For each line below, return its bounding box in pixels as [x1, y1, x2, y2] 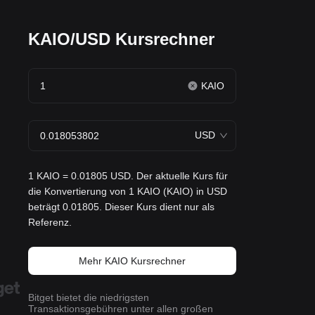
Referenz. [28, 217, 72, 228]
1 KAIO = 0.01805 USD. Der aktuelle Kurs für [28, 170, 228, 181]
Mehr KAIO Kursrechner [79, 255, 186, 266]
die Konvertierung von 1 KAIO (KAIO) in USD [28, 186, 227, 197]
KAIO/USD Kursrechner [28, 30, 214, 49]
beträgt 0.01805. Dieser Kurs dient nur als [28, 201, 214, 212]
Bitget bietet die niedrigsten [28, 292, 149, 303]
